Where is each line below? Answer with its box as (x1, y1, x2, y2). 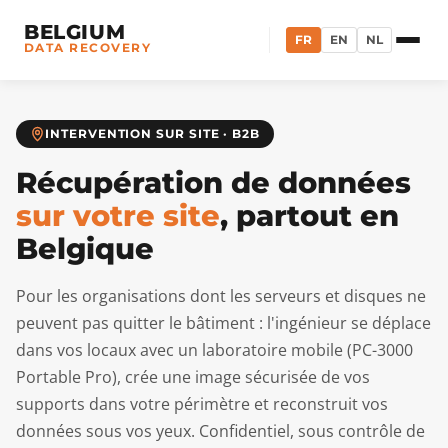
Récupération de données (16, 165, 411, 200)
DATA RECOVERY (24, 40, 152, 55)
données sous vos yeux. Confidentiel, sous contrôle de (16, 420, 425, 442)
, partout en (220, 198, 399, 233)
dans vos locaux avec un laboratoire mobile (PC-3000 (16, 339, 413, 361)
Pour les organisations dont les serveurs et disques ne (16, 285, 426, 307)
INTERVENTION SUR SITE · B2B (45, 127, 261, 141)
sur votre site (16, 198, 220, 233)
